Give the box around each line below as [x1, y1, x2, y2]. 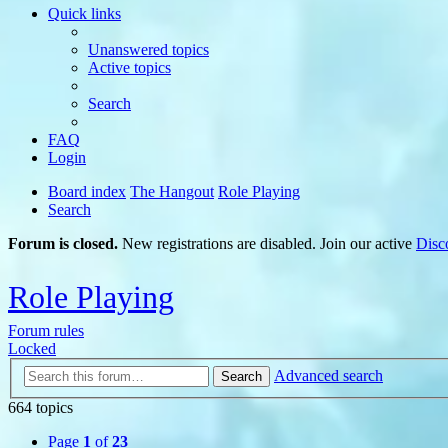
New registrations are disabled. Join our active [118, 235, 416, 252]
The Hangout [130, 183, 214, 200]
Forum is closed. [8, 235, 118, 252]
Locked [8, 339, 56, 357]
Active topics [88, 59, 171, 76]
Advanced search [274, 366, 383, 384]
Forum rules [8, 321, 84, 339]
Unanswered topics [88, 41, 209, 58]
